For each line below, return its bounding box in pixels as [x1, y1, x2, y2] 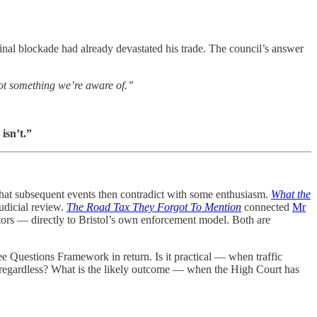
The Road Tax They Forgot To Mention [67, 200, 241, 213]
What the [271, 188, 311, 200]
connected [241, 200, 292, 213]
